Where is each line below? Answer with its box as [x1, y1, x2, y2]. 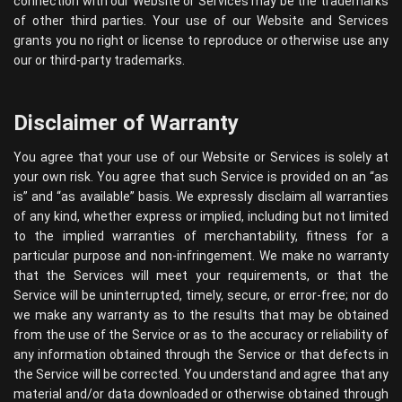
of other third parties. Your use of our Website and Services [13, 13, 389, 28]
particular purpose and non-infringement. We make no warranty [13, 249, 389, 263]
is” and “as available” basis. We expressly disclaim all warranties [13, 189, 389, 204]
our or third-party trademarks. [13, 53, 185, 67]
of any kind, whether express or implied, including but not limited [13, 209, 389, 223]
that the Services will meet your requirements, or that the [13, 268, 389, 283]
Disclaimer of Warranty [13, 110, 239, 135]
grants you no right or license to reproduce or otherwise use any [13, 33, 389, 48]
